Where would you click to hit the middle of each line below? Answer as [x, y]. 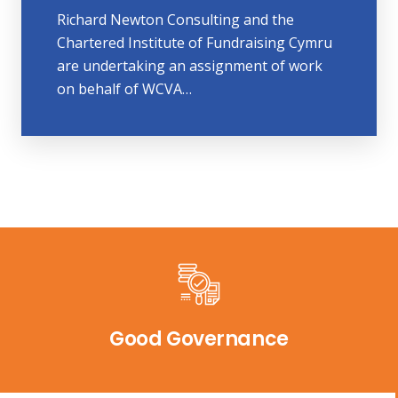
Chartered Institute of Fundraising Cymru [195, 43]
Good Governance [199, 338]
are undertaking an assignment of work [190, 66]
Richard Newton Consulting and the [175, 20]
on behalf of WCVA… [124, 89]
